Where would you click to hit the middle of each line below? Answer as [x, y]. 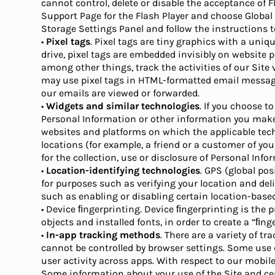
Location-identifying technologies [123, 170]
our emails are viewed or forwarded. [121, 93]
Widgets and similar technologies [123, 106]
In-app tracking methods [103, 235]
